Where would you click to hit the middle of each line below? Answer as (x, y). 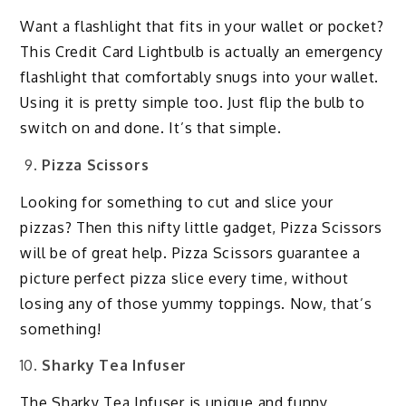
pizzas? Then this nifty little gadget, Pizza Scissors (201, 227)
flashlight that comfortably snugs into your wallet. (200, 77)
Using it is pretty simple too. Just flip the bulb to (193, 102)
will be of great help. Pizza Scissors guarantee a (190, 252)
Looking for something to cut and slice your (177, 202)
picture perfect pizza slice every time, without (184, 278)
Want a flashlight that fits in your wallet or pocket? (202, 26)
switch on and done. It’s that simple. (151, 127)
